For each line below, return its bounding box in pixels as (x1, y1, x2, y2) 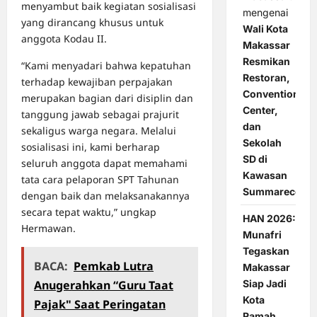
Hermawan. (21, 221, 76, 236)
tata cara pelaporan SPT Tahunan (21, 173, 179, 187)
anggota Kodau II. (21, 32, 107, 46)
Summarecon (242, 185, 308, 198)
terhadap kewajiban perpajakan (21, 75, 173, 89)
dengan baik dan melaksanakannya (21, 189, 190, 203)
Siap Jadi (242, 277, 287, 290)
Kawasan (242, 169, 287, 182)
